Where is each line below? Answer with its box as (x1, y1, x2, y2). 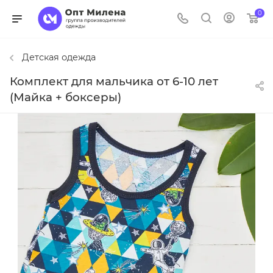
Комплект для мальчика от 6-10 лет (10, 74, 218, 89)
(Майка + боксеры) (10, 90, 121, 105)
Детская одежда (22, 52, 96, 63)
